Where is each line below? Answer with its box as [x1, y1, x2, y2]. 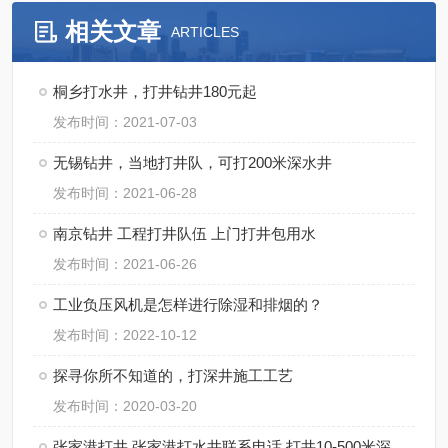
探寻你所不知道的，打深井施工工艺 [53, 367, 293, 384]
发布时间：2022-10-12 [53, 327, 197, 343]
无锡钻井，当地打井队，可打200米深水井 [53, 154, 332, 171]
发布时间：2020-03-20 [53, 398, 197, 414]
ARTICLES [171, 24, 239, 40]
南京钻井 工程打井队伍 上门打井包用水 [53, 225, 316, 242]
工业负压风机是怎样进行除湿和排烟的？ [53, 296, 323, 313]
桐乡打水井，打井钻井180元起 [53, 83, 257, 100]
